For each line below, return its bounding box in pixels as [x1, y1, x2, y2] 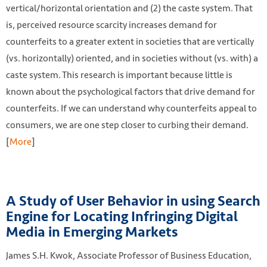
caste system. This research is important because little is [6, 67, 232, 82]
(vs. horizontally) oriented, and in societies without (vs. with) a [6, 50, 258, 66]
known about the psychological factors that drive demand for [6, 83, 255, 99]
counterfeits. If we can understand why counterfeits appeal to [6, 100, 257, 116]
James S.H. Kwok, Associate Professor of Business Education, [6, 247, 252, 263]
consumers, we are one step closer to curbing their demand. [6, 117, 249, 132]
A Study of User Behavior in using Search [6, 192, 260, 210]
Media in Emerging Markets [6, 223, 181, 241]
